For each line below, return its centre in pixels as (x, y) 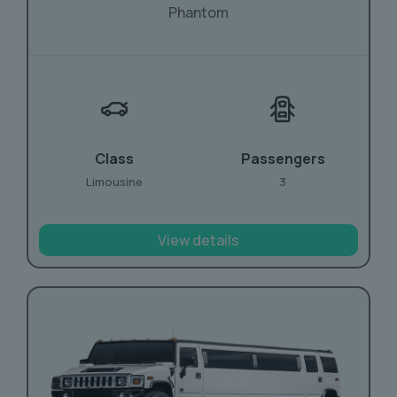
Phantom (198, 12)
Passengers (283, 158)
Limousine (114, 181)
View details (198, 240)
